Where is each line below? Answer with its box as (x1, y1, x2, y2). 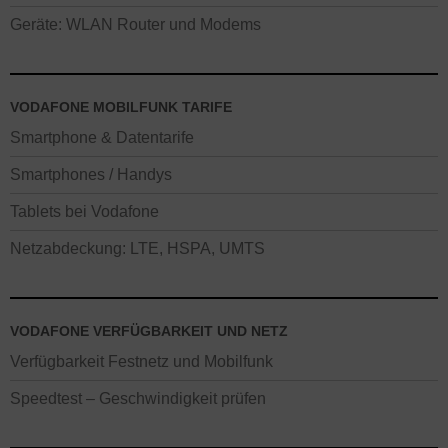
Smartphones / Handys (10, 165, 172, 183)
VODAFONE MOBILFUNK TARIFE (10, 98, 232, 115)
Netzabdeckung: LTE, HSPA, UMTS (10, 239, 265, 257)
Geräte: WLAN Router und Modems (10, 15, 261, 33)
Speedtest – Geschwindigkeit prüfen (10, 389, 266, 407)
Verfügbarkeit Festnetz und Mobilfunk (10, 352, 273, 370)
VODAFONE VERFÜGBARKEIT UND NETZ (10, 322, 288, 339)
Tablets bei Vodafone (10, 202, 159, 220)
